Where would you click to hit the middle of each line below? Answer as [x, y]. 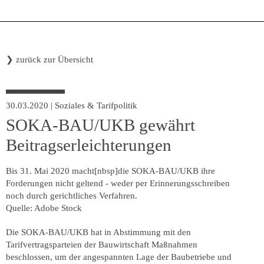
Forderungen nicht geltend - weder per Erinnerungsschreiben [118, 183]
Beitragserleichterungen [89, 145]
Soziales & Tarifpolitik [96, 105]
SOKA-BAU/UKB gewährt [100, 125]
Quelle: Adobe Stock [44, 208]
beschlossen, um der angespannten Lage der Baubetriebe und [119, 257]
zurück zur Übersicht [55, 60]
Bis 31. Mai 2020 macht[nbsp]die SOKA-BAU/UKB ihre [110, 171]
